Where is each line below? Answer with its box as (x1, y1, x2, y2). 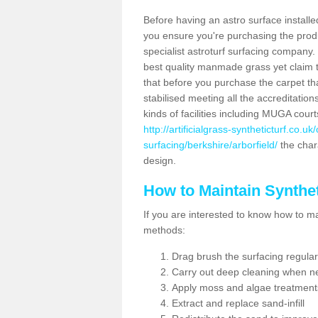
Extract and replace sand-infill (172, 297, 305, 309)
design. (143, 155, 176, 166)
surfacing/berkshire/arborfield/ (143, 139, 278, 150)
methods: (143, 224, 185, 236)
